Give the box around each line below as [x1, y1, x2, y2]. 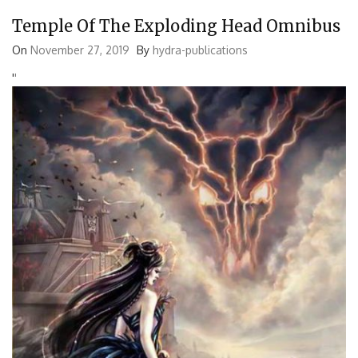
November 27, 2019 [30, 42, 129, 57]
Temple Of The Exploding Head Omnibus [12, 15, 340, 36]
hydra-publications [153, 42, 248, 57]
